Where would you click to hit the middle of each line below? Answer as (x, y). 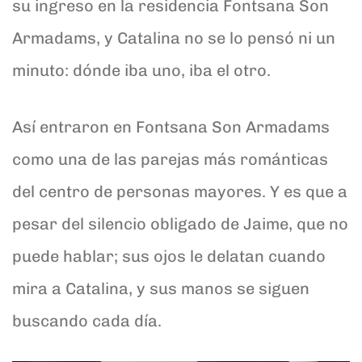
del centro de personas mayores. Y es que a (180, 191)
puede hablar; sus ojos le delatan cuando (169, 256)
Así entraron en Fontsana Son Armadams (171, 126)
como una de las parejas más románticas (170, 159)
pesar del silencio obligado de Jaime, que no (180, 223)
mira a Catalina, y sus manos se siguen (161, 288)
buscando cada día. (87, 320)
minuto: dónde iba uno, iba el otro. (141, 70)
